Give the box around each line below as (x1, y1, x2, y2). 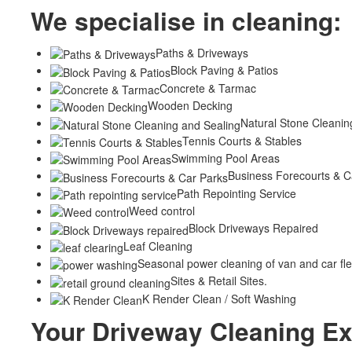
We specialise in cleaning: (31, 3, 341, 38)
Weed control (129, 202, 195, 218)
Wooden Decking (148, 97, 233, 113)
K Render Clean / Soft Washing (142, 290, 296, 306)
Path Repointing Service (177, 185, 296, 201)
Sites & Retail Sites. (170, 273, 267, 289)
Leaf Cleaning (123, 237, 192, 254)
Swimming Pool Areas (171, 149, 280, 166)
